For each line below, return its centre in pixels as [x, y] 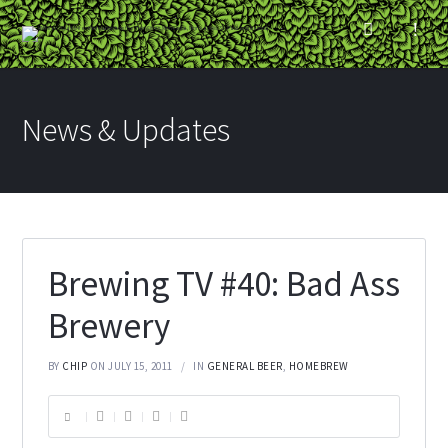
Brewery [108, 326]
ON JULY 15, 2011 [131, 366]
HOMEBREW [318, 366]
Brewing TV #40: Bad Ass [223, 284]
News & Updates [126, 130]
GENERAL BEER [244, 366]
